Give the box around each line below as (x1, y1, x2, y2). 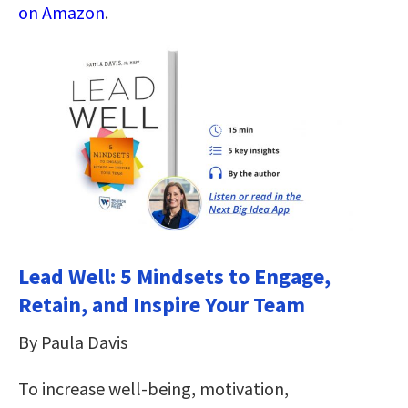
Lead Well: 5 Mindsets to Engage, (18, 261, 331, 291)
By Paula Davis (18, 330, 127, 353)
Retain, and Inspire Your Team (18, 290, 305, 319)
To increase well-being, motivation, (18, 376, 289, 400)
